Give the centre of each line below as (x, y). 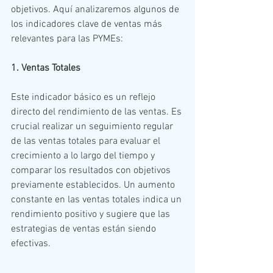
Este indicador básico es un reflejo (84, 97)
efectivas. (31, 243)
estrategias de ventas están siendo (85, 229)
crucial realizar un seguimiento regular (93, 126)
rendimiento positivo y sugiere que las (92, 214)
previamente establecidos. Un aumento (94, 185)
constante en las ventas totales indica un (97, 200)
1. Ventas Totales (46, 68)
